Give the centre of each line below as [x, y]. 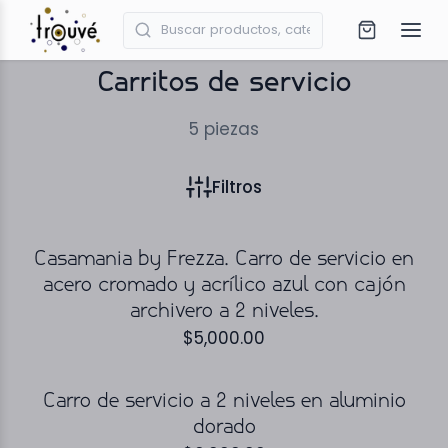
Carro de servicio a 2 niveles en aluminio [224, 402]
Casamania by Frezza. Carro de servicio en [224, 259]
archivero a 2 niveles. [224, 311]
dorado [224, 428]
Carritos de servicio [224, 83]
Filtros [237, 187]
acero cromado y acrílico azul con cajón [224, 285]
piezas [231, 128]
